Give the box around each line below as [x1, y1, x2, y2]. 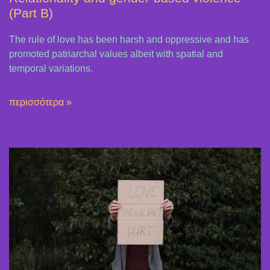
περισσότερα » [9, 97, 72, 108]
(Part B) [9, 6, 53, 20]
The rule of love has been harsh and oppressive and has [9, 34, 249, 45]
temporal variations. [9, 63, 93, 74]
